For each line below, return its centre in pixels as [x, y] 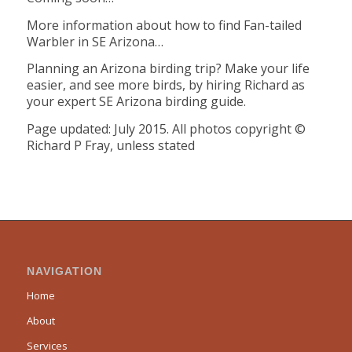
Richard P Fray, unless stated [110, 145]
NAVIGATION [64, 271]
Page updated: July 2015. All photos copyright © [166, 128]
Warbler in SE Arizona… [95, 41]
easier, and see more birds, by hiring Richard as [165, 85]
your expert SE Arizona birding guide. [136, 102]
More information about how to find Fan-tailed [164, 25]
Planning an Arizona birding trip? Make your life [168, 69]
